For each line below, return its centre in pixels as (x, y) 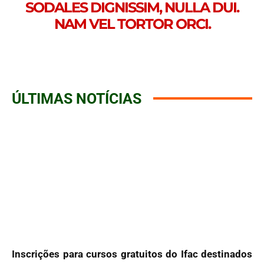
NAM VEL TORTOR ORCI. (132, 24)
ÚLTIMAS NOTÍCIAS (77, 98)
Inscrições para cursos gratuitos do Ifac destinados (132, 254)
